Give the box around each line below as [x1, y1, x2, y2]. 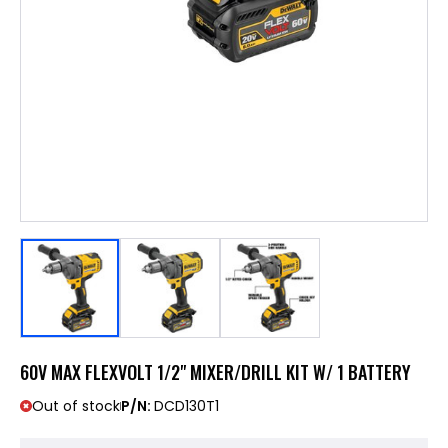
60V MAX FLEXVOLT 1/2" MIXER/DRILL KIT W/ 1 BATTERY [20, 358, 411, 385]
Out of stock [32, 395, 120, 416]
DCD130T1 [154, 395, 219, 416]
